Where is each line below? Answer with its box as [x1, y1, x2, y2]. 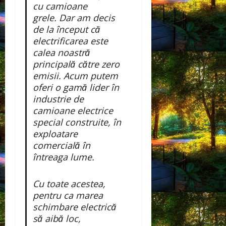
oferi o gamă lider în [32, 81, 119, 93]
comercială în [32, 139, 90, 151]
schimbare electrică [32, 200, 116, 213]
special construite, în [32, 116, 121, 128]
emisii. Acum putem [32, 69, 118, 82]
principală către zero [32, 58, 120, 70]
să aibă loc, [32, 212, 81, 224]
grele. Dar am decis [32, 11, 115, 24]
